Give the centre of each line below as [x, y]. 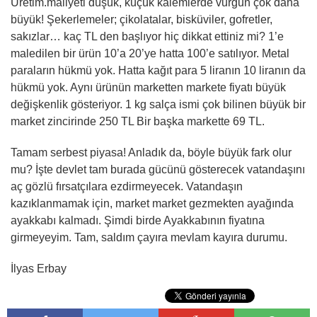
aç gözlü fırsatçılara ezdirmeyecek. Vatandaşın [127, 186]
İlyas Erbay [39, 269]
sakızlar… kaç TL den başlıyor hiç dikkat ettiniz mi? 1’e [147, 36]
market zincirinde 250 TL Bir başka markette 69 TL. [138, 121]
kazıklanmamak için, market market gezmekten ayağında [152, 203]
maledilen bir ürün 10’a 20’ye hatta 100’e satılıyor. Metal [150, 53]
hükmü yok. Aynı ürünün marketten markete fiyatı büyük [148, 87]
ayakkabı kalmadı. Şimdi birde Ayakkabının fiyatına [138, 220]
